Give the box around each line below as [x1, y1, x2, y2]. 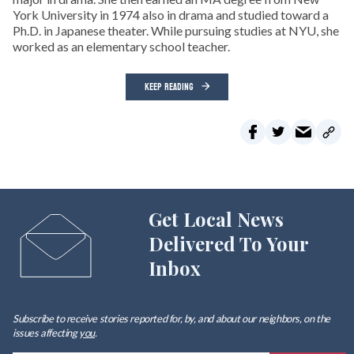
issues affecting [13, 326, 80, 340]
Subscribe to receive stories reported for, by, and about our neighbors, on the [13, 312, 330, 326]
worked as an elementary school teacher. [13, 39, 230, 55]
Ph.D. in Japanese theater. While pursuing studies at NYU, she [13, 23, 339, 39]
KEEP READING [145, 78, 194, 96]
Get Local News [148, 206, 284, 232]
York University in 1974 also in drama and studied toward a [13, 7, 329, 23]
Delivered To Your [148, 231, 308, 257]
